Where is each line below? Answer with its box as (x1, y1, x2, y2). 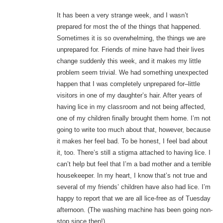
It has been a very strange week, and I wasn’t (56, 11, 188, 19)
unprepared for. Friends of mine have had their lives (56, 46, 205, 54)
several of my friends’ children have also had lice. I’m (56, 183, 211, 191)
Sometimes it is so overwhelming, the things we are (56, 34, 206, 42)
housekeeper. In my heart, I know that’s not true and (56, 172, 207, 180)
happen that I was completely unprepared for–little (56, 80, 200, 88)
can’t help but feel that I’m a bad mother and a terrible (56, 160, 211, 168)
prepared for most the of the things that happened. (56, 23, 201, 31)
